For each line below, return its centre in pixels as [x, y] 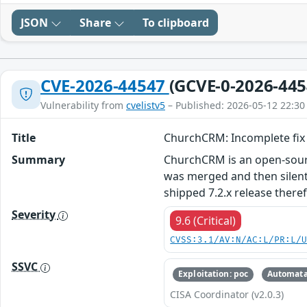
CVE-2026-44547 [105, 86]
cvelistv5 [146, 106]
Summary [38, 160]
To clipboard [176, 23]
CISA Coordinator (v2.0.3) [227, 294]
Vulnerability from [83, 106]
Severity [35, 215]
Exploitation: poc [213, 274]
